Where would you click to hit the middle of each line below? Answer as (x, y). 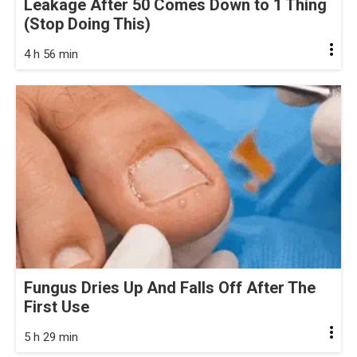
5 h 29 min (51, 337)
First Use (57, 306)
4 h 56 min (51, 55)
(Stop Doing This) (87, 24)
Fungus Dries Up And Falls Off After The (170, 287)
